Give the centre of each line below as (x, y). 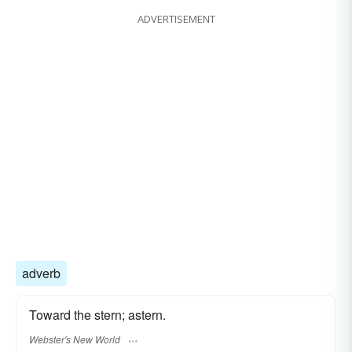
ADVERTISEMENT (176, 19)
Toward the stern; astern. (97, 315)
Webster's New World (75, 339)
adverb (41, 273)
